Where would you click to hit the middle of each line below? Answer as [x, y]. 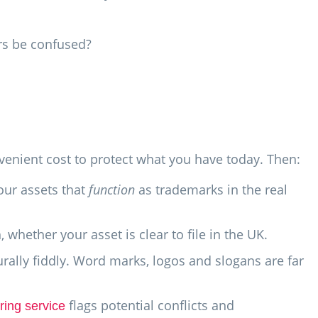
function [112, 189]
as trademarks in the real [211, 189]
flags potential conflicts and [150, 305]
